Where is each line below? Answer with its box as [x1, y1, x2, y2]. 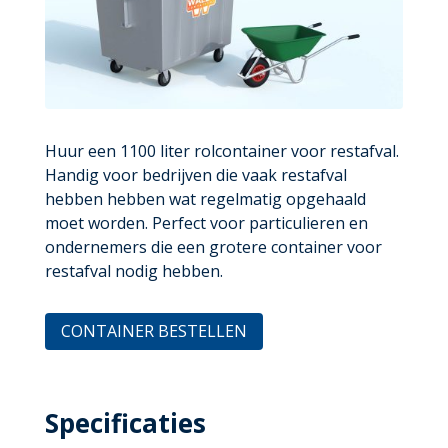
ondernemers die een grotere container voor [44, 236, 382, 259]
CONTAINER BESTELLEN [60, 320, 247, 343]
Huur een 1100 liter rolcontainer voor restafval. [44, 140, 399, 163]
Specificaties [44, 404, 206, 441]
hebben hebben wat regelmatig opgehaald [44, 188, 366, 211]
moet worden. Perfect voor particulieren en [44, 212, 368, 235]
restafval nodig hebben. [44, 260, 223, 283]
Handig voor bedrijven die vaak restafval [44, 164, 347, 187]
